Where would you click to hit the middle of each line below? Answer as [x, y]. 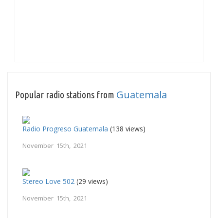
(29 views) [91, 181]
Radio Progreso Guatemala [65, 128]
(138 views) [127, 128]
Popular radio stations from [66, 94]
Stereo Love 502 [48, 181]
